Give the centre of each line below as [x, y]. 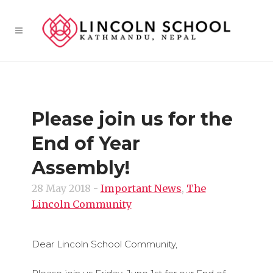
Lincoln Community [81, 204]
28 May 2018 [61, 188]
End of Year [86, 144]
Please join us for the [132, 119]
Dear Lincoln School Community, [104, 244]
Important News [141, 188]
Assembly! [80, 168]
